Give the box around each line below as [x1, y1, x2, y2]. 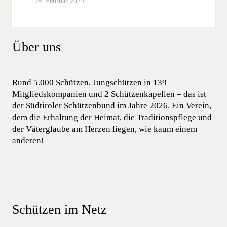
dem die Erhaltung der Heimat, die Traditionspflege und [12, 112, 212, 122]
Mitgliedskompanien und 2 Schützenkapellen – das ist [12, 89, 206, 99]
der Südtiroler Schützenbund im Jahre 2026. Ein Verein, [12, 100, 211, 110]
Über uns [12, 40, 61, 55]
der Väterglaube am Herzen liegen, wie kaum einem [12, 124, 197, 134]
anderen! [12, 135, 44, 145]
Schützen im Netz [12, 202, 107, 217]
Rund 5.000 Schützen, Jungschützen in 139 [12, 77, 167, 87]
